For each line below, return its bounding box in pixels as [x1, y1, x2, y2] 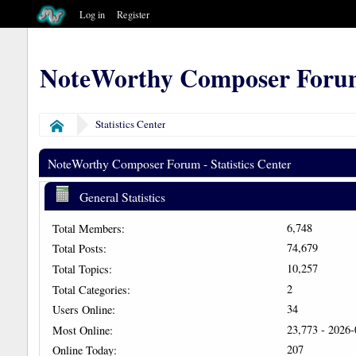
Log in [79, 7, 106, 21]
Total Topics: [52, 261, 112, 277]
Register [117, 7, 150, 21]
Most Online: [52, 322, 113, 338]
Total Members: [52, 220, 125, 236]
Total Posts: [52, 241, 106, 257]
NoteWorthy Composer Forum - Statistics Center [47, 154, 291, 172]
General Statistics [76, 188, 166, 205]
